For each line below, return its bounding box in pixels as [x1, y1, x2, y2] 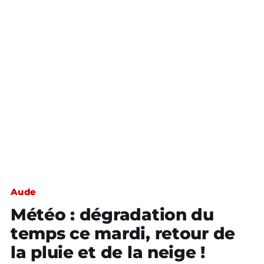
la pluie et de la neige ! [11, 242, 205, 262]
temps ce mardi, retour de [11, 223, 235, 243]
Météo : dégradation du [11, 204, 214, 225]
